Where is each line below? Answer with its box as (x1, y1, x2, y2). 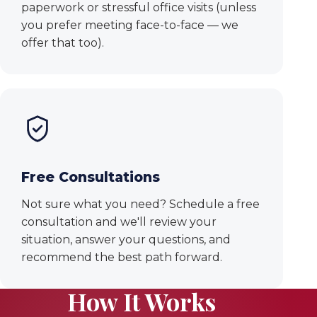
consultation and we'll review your (21, 215, 217, 229)
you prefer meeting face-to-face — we (21, 18, 238, 33)
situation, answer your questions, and (21, 233, 231, 247)
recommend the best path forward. (21, 250, 222, 265)
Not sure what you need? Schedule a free (21, 197, 260, 212)
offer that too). (21, 36, 104, 50)
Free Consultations (21, 169, 160, 186)
